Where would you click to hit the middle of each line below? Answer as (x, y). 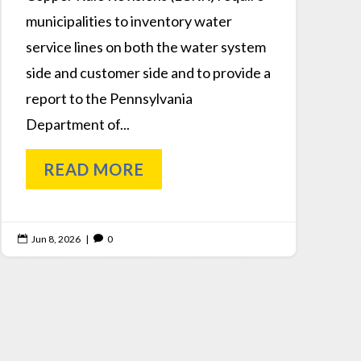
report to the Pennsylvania (109, 99)
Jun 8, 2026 (56, 239)
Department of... (77, 124)
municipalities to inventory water (129, 21)
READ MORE (93, 170)
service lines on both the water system (145, 47)
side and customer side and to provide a (148, 73)
